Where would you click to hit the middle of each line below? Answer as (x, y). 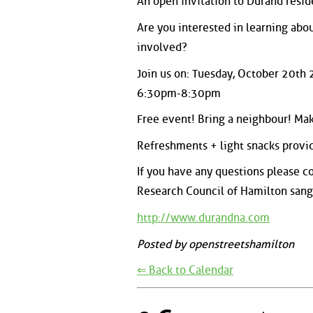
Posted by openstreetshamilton (216, 244)
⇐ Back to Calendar (185, 270)
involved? (162, 48)
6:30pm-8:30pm (179, 93)
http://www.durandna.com (203, 218)
